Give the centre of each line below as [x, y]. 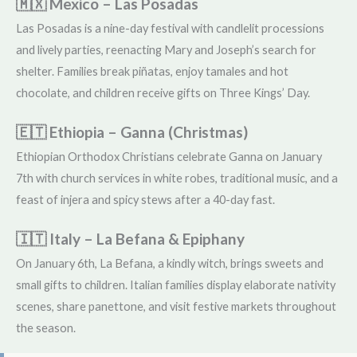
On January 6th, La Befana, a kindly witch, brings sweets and [170, 263]
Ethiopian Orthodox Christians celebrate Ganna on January [169, 156]
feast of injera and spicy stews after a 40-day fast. [145, 199]
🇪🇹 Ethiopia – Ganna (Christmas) [132, 131]
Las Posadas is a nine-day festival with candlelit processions [170, 28]
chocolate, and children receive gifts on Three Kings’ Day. [163, 92]
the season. [46, 328]
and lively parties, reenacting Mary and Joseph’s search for [166, 49]
